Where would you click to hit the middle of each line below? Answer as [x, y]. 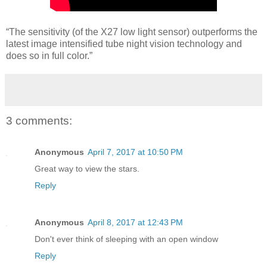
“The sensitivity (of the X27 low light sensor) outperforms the [132, 32]
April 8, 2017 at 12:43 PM [135, 222]
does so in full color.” [49, 56]
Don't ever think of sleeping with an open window [126, 239]
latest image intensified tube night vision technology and [124, 44]
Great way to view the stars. [87, 168]
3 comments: [39, 121]
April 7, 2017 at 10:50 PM [135, 152]
